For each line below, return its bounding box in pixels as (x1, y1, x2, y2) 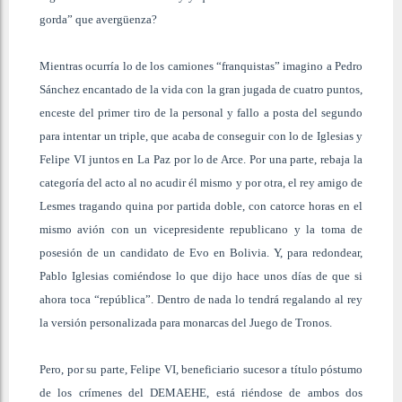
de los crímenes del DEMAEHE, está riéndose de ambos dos (39, 385, 363, 399)
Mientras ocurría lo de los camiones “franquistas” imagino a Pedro (39, 58, 363, 73)
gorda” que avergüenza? (39, 12, 157, 26)
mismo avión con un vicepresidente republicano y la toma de (39, 222, 363, 236)
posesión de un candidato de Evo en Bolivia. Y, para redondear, (39, 245, 363, 259)
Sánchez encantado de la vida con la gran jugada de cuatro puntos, (39, 82, 363, 96)
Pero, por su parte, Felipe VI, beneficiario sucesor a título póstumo (39, 362, 363, 376)
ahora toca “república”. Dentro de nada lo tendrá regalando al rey (39, 292, 363, 306)
